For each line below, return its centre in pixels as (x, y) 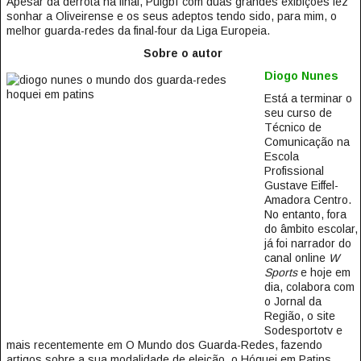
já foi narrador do (307, 243)
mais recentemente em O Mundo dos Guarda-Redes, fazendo (164, 345)
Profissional (294, 171)
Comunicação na (307, 142)
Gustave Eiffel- (301, 185)
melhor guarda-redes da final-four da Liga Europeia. (138, 31)
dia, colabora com (309, 287)
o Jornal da (293, 301)
